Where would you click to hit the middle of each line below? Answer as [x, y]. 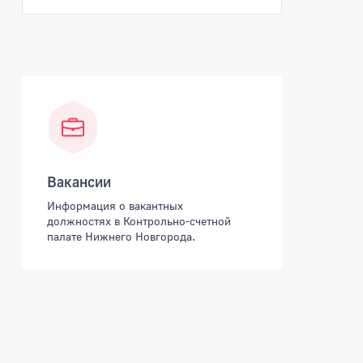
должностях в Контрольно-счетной [139, 221]
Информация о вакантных [115, 206]
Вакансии [79, 182]
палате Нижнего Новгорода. [122, 237]
